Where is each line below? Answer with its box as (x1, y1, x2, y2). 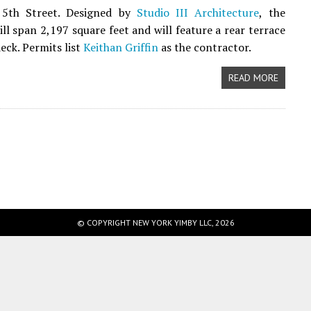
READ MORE (228, 72, 278, 84)
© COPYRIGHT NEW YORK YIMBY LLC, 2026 (76, 217, 235, 228)
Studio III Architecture (136, 5, 260, 20)
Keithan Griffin (83, 40, 158, 55)
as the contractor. (158, 40, 251, 55)
